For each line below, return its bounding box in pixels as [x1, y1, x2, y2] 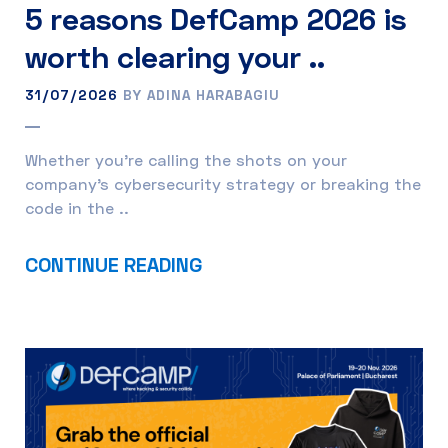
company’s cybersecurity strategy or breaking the [25, 173, 421, 193]
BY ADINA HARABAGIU [118, 85, 280, 103]
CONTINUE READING [25, 251, 202, 276]
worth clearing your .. [25, 37, 325, 74]
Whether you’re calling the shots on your [25, 149, 347, 169]
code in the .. [25, 197, 129, 217]
